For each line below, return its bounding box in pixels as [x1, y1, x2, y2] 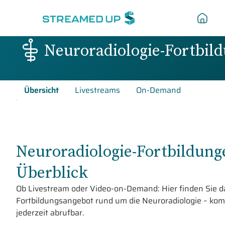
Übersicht [24, 84, 59, 96]
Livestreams [75, 84, 120, 96]
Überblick [16, 161, 88, 183]
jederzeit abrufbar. [16, 206, 84, 219]
